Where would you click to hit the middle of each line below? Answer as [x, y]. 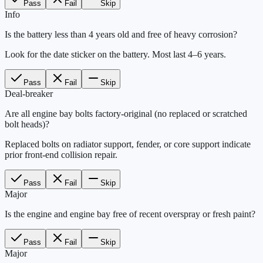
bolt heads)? [27, 124]
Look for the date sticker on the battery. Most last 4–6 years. [115, 54]
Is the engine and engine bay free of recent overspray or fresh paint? [130, 214]
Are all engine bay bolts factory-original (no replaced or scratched [126, 113]
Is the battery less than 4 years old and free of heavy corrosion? [121, 34]
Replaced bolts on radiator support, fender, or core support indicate [128, 144]
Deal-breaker [29, 93]
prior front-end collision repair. [61, 154]
